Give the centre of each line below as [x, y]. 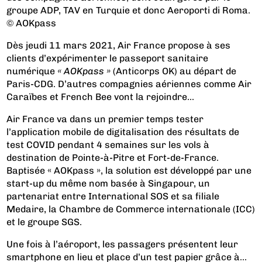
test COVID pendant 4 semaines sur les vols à [108, 144]
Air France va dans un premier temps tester [105, 119]
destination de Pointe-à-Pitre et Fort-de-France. [113, 157]
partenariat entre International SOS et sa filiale [113, 196]
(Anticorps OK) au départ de [174, 71]
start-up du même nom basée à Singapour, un [108, 183]
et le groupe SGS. [44, 222]
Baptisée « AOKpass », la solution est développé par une [129, 170]
